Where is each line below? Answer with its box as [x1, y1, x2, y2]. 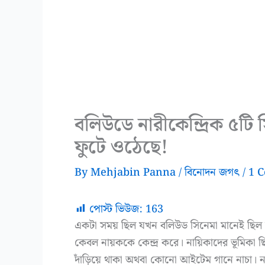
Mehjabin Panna [91, 164, 179, 181]
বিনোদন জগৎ [185, 164, 240, 181]
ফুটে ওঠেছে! [75, 132, 168, 163]
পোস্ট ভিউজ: [89, 201, 143, 218]
